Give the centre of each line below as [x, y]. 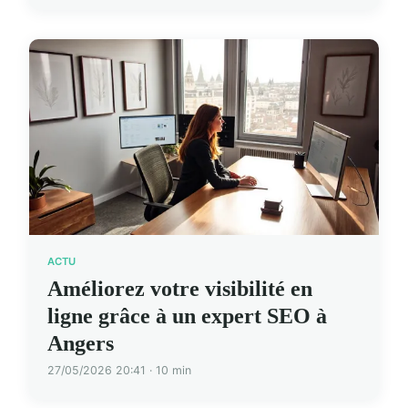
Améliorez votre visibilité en [180, 288]
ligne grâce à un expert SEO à [187, 316]
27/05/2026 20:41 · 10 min [119, 370]
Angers [81, 343]
